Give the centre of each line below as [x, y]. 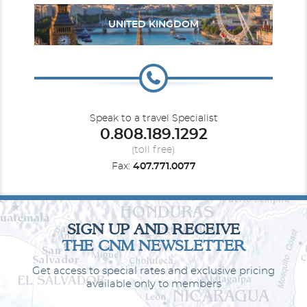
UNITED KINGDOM [153, 25]
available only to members [153, 284]
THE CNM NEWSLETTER [153, 245]
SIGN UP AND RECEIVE [153, 229]
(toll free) [153, 150]
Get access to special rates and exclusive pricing [153, 271]
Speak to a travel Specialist [153, 119]
